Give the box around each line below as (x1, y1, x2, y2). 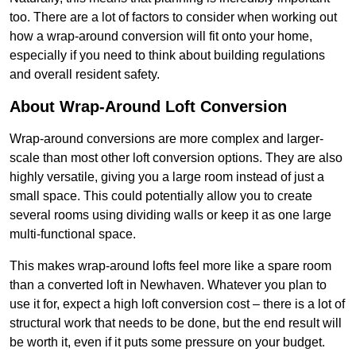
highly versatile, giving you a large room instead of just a (10, 170, 324, 184)
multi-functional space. (10, 227, 136, 242)
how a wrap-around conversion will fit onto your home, (10, 29, 312, 44)
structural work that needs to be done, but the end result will (10, 316, 342, 331)
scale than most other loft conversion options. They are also (10, 151, 342, 165)
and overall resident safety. (10, 68, 160, 82)
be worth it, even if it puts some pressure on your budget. (10, 335, 325, 350)
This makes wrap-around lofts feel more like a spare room (10, 259, 331, 273)
